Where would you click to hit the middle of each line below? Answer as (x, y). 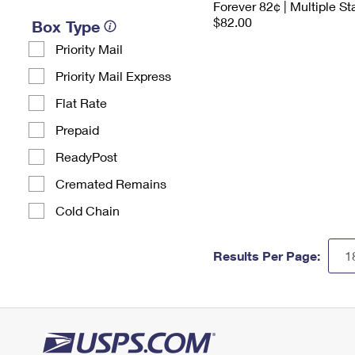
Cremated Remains (111, 183)
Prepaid (77, 130)
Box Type (66, 26)
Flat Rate (81, 103)
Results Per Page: (267, 256)
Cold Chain (88, 210)
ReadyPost (86, 157)
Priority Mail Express (113, 76)
